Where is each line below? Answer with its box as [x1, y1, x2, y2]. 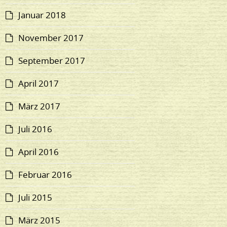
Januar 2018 [18, 9, 66, 21]
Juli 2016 [18, 123, 53, 135]
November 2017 [18, 32, 84, 44]
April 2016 [18, 146, 59, 158]
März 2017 [18, 100, 61, 112]
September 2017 [18, 55, 86, 67]
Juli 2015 [18, 192, 53, 204]
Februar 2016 [18, 169, 72, 181]
